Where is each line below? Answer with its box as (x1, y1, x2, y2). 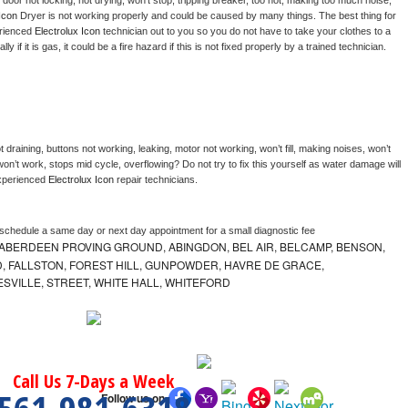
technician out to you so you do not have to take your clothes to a (103, 25, 391, 37)
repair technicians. (117, 174, 200, 186)
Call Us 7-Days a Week (13, 369, 175, 394)
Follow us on (100, 389, 165, 406)
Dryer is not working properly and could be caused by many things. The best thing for (20, 10, 396, 22)
